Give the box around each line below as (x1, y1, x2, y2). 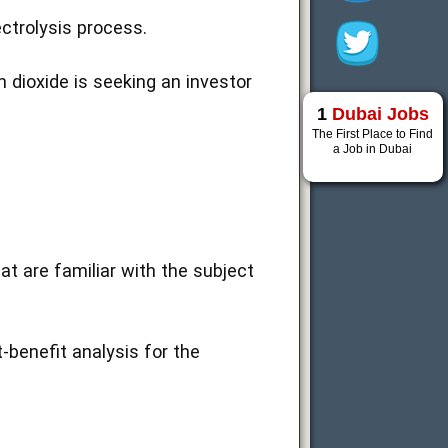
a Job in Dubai (333, 142, 413, 156)
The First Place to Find (312, 127, 434, 141)
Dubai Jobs (331, 104, 429, 124)
